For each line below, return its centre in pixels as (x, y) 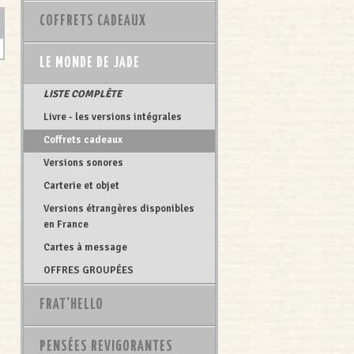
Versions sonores (83, 163)
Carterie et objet (81, 186)
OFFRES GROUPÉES (88, 270)
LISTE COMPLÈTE (83, 94)
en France (66, 224)
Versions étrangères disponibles (119, 209)
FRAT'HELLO (72, 305)
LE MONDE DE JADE (90, 63)
